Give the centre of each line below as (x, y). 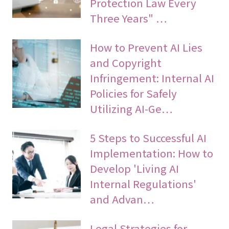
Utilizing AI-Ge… (132, 109)
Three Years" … (129, 18)
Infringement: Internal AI (152, 78)
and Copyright (126, 63)
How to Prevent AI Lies (146, 47)
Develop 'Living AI (135, 168)
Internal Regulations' (143, 183)
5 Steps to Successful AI (148, 137)
